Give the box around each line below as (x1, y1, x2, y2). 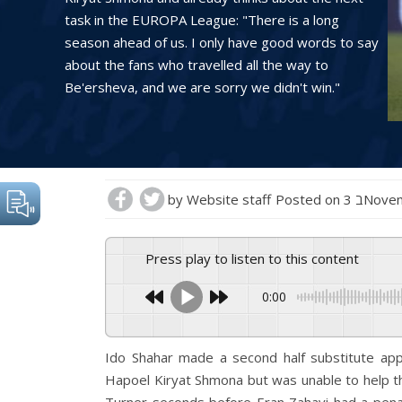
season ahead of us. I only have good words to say (65, 33, 379, 51)
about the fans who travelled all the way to (65, 56, 328, 74)
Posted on (275, 190, 344, 208)
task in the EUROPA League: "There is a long (65, 11, 339, 29)
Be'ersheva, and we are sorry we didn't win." (65, 78, 340, 96)
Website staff (187, 190, 271, 208)
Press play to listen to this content (154, 249, 359, 267)
